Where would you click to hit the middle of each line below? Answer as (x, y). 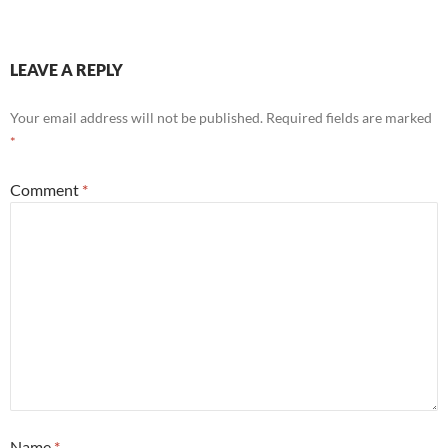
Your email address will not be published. (136, 117)
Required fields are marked (349, 117)
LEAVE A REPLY (66, 69)
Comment (46, 189)
